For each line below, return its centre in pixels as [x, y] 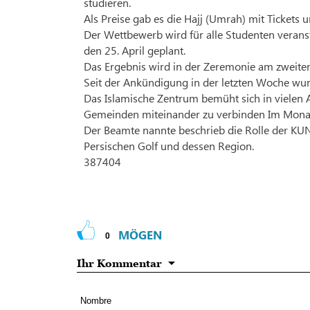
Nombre [96, 301]
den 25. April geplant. [135, 51]
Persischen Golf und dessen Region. [169, 146]
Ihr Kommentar [119, 263]
